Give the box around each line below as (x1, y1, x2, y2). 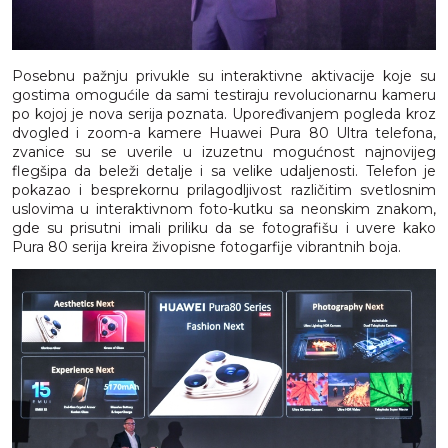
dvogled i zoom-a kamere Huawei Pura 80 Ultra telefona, (12, 123, 436, 142)
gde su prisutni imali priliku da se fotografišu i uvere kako (12, 218, 436, 237)
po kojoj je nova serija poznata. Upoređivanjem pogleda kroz (12, 104, 436, 123)
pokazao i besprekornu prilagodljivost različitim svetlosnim (12, 180, 436, 199)
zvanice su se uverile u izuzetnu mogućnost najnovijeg (12, 142, 436, 161)
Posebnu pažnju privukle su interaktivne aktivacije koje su (12, 66, 436, 85)
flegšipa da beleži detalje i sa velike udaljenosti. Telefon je (12, 161, 436, 180)
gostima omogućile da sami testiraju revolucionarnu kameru (12, 85, 436, 104)
